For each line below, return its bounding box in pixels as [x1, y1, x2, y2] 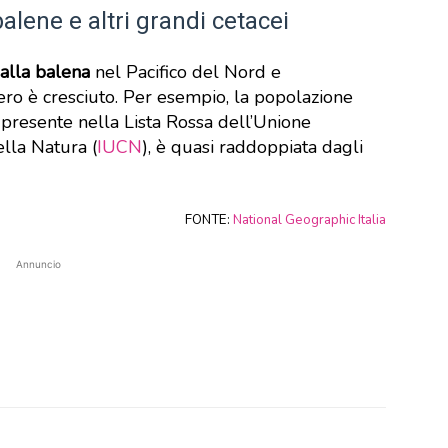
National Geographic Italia [233, 211, 386, 229]
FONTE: [185, 211, 233, 229]
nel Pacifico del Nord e [90, 60, 281, 84]
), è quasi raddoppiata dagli [142, 135, 363, 159]
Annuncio [15, 258, 61, 270]
